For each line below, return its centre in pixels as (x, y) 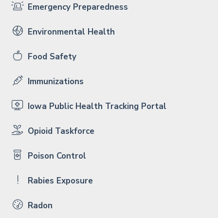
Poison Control (56, 156)
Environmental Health (70, 32)
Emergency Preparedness (77, 7)
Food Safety (51, 56)
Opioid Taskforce (60, 131)
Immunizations (54, 81)
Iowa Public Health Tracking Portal (96, 106)
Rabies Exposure (59, 181)
